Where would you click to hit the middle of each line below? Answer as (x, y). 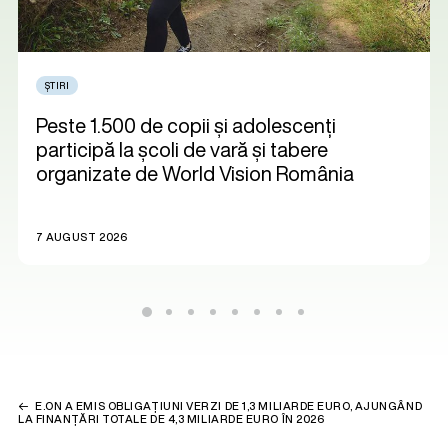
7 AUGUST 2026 (82, 237)
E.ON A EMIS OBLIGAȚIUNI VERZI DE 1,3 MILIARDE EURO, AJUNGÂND (229, 406)
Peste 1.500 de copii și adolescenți (186, 125)
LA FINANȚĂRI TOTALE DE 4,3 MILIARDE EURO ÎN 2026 (171, 419)
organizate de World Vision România (195, 173)
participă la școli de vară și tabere (182, 149)
